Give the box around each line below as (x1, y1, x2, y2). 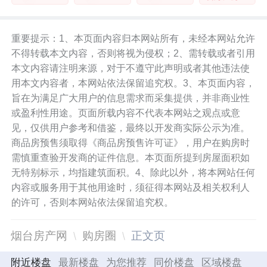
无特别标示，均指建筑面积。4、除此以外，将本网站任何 (11, 167, 256, 178)
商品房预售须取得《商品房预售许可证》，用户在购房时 (11, 138, 250, 148)
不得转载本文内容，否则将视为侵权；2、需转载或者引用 (11, 48, 256, 59)
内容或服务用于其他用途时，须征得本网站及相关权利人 (11, 182, 250, 193)
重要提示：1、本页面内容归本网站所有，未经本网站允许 (11, 33, 256, 44)
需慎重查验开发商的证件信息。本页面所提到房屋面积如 (11, 153, 250, 163)
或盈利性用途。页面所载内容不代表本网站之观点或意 (11, 108, 241, 119)
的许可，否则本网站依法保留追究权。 (11, 197, 174, 208)
